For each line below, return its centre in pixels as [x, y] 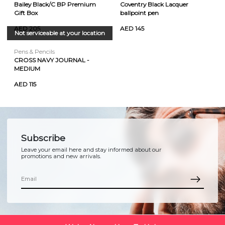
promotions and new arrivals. [61, 156]
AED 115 [25, 84]
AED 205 [27, 28]
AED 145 [132, 28]
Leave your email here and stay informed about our [91, 149]
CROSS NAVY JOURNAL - [52, 60]
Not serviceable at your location [60, 33]
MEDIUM [27, 68]
